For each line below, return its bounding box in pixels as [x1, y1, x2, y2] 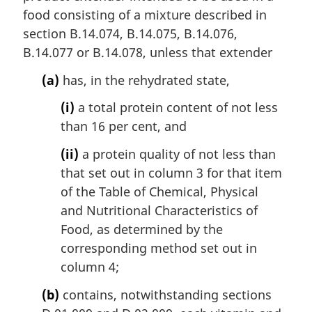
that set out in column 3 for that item [61, 164, 282, 182]
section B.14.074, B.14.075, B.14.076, [23, 25, 237, 42]
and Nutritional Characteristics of [61, 202, 258, 219]
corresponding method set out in [61, 240, 257, 257]
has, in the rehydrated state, [59, 71, 230, 88]
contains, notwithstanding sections [59, 286, 272, 303]
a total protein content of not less [75, 99, 278, 116]
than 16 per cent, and [61, 118, 187, 135]
